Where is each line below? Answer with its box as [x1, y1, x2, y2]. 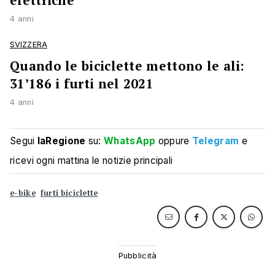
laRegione [37, 135, 86, 147]
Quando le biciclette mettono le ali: [10, 57, 245, 75]
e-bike [10, 188, 36, 199]
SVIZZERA [10, 40, 47, 50]
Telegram [192, 135, 239, 147]
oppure [155, 135, 192, 147]
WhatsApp [104, 135, 156, 147]
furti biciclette [40, 188, 98, 199]
